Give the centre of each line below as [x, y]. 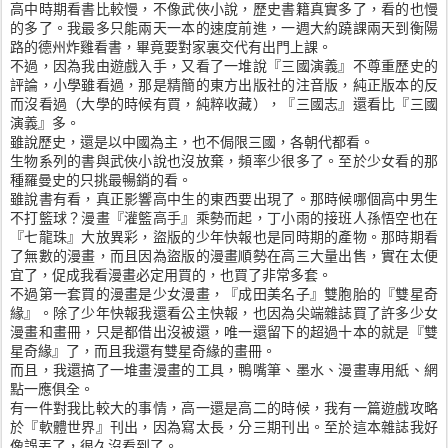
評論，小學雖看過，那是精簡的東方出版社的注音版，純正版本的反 [224, 84]
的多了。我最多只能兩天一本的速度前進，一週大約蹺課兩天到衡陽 [224, 27]
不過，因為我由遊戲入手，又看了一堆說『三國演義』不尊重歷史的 [224, 65]
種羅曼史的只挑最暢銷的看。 [101, 179]
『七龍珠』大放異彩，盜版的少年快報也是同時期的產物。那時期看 [224, 236]
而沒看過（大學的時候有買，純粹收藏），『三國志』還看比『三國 [224, 103]
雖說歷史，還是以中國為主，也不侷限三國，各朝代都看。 [192, 141]
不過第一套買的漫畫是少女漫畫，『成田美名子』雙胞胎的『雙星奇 [224, 293]
